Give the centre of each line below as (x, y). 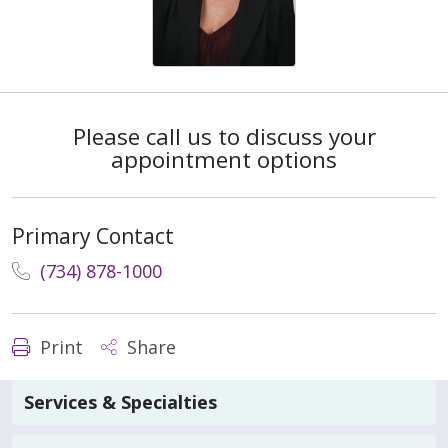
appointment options (224, 159)
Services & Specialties (120, 402)
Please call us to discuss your (224, 136)
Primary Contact (93, 235)
